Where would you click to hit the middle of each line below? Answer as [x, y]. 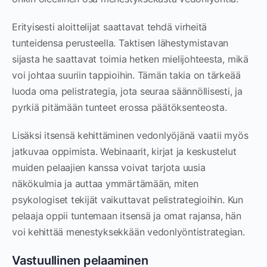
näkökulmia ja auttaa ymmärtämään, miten [105, 184]
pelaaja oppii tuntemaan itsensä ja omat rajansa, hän [127, 216]
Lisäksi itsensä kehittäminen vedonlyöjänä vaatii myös [130, 135]
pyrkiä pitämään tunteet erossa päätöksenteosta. [119, 107]
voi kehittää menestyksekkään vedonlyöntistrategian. [128, 232]
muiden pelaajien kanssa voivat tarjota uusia [109, 167]
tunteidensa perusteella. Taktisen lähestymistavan [120, 43]
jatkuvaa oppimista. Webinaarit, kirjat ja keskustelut [124, 151]
